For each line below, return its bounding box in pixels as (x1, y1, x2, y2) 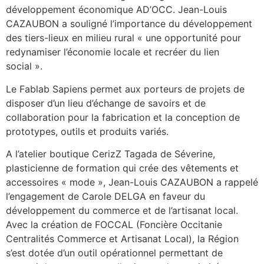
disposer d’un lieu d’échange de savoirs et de (6, 97, 206, 109)
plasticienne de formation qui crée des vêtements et (6, 162, 239, 174)
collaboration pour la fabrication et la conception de (6, 111, 240, 123)
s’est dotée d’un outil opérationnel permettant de (6, 247, 223, 259)
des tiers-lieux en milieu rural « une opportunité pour (6, 32, 241, 44)
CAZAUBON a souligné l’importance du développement (6, 18, 252, 30)
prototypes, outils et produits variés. (6, 125, 169, 137)
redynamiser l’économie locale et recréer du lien (6, 46, 219, 58)
